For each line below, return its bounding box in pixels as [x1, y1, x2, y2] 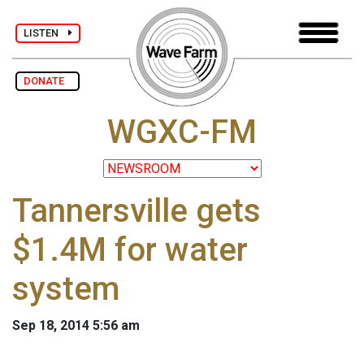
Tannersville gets [12, 192, 261, 231]
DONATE [24, 75, 71, 87]
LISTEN [24, 26, 68, 39]
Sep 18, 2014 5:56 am [12, 318, 140, 334]
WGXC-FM [107, 113, 257, 152]
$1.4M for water [12, 231, 248, 270]
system [12, 270, 119, 309]
